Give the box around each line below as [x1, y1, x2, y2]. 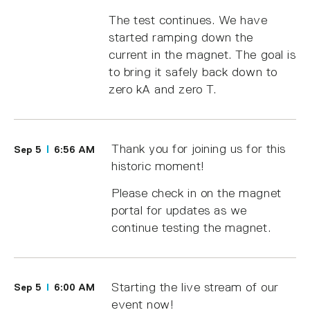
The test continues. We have [109, 13, 268, 28]
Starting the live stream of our [111, 280, 279, 294]
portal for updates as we [111, 203, 247, 217]
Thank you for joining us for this [111, 142, 286, 156]
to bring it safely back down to [109, 65, 277, 80]
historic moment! [111, 159, 205, 174]
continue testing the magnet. [111, 220, 271, 235]
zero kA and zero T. [109, 82, 217, 97]
